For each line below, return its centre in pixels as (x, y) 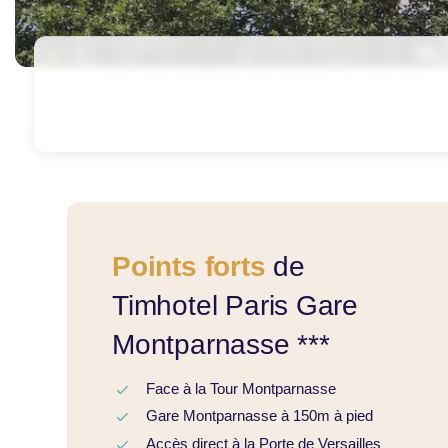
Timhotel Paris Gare (235, 305)
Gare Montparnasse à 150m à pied (259, 416)
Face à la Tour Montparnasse (240, 388)
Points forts (189, 266)
